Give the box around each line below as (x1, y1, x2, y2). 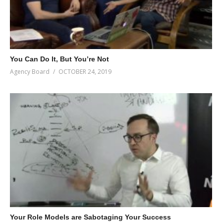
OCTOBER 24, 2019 (58, 67, 111, 76)
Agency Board (10, 67, 50, 76)
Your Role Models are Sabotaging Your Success (10, 213, 171, 221)
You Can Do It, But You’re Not (10, 55, 109, 63)
